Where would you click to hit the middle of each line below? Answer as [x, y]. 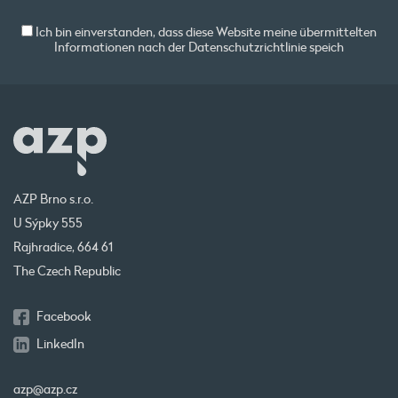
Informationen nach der [121, 48]
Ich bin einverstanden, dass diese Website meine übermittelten [205, 32]
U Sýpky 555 [48, 223]
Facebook [64, 317]
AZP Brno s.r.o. [53, 199]
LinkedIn [61, 344]
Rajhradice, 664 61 [63, 247]
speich [325, 48]
